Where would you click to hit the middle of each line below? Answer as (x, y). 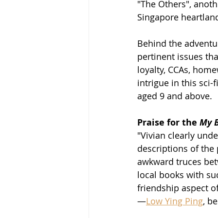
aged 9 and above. (176, 96)
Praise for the (168, 122)
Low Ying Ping (174, 201)
